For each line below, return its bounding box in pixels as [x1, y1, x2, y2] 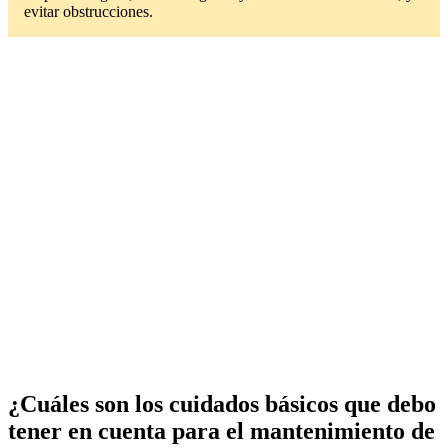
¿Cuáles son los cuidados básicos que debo [8, 391, 436, 418]
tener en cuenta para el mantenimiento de [8, 418, 435, 445]
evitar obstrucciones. [24, 2, 153, 20]
